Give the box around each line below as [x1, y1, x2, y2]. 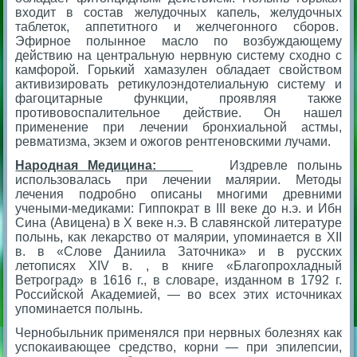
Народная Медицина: [15, 158, 193, 172]
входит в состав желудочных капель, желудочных [15, 5, 342, 19]
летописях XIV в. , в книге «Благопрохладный [15, 258, 342, 273]
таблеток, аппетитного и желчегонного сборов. [15, 19, 342, 33]
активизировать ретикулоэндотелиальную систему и [15, 76, 342, 91]
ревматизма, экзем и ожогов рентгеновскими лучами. [15, 134, 331, 148]
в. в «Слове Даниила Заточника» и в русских [15, 244, 342, 258]
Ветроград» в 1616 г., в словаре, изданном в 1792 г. [15, 273, 342, 287]
